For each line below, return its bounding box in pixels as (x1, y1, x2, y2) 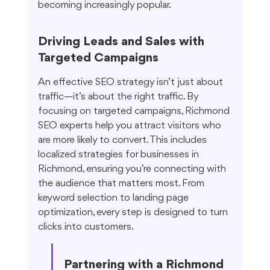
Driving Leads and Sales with (37, 36, 207, 49)
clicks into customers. (37, 222, 134, 233)
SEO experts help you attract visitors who (37, 121, 224, 131)
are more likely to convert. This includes (37, 135, 209, 146)
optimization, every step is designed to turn (37, 207, 230, 218)
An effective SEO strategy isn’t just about (37, 77, 225, 88)
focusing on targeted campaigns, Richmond (37, 106, 232, 117)
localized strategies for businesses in (37, 149, 201, 160)
